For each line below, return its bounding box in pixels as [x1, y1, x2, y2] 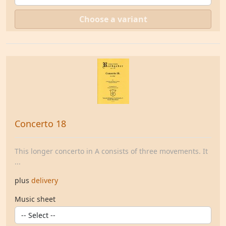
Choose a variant [79, 14, 147, 25]
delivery [31, 176, 58, 185]
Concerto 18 [15, 118, 66, 130]
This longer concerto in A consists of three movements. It [15, 146, 208, 156]
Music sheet [15, 194, 55, 204]
